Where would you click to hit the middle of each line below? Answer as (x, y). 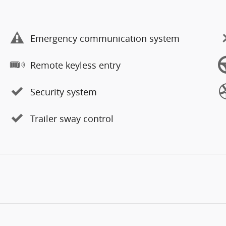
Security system (64, 92)
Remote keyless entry (75, 65)
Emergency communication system (105, 38)
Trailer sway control (72, 118)
